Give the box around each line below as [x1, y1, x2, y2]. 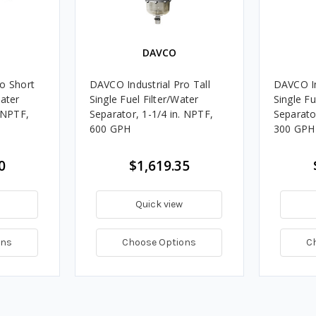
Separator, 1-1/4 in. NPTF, [89, 107, 213, 121]
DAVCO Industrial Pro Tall [89, 77, 210, 91]
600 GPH [89, 121, 131, 135]
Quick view [135, 197, 183, 210]
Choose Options [122, 236, 196, 248]
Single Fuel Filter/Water [89, 92, 199, 106]
